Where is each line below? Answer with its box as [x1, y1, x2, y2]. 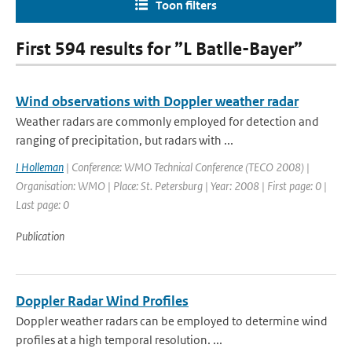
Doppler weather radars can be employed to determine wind [16, 313, 328, 328]
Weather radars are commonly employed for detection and [16, 114, 319, 129]
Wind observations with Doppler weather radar [16, 93, 299, 110]
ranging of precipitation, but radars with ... [16, 133, 233, 148]
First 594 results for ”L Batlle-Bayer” [16, 38, 302, 60]
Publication [16, 229, 64, 244]
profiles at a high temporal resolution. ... [16, 332, 222, 347]
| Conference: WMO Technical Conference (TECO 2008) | [64, 159, 310, 174]
